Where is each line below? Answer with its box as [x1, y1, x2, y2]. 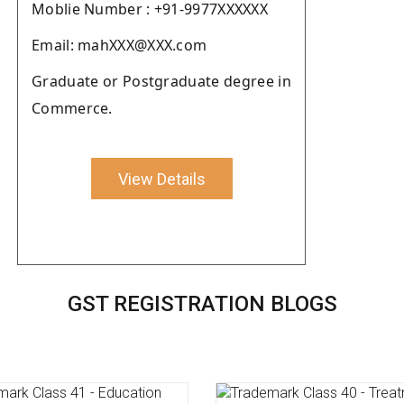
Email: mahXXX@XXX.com [32, 35, 207, 55]
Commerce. [32, 98, 113, 118]
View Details [117, 169, 206, 188]
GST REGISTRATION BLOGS [67, 291, 337, 317]
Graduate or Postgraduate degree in [32, 71, 291, 91]
